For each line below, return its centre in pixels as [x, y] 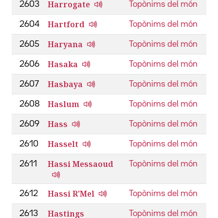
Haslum [64, 104]
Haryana [65, 44]
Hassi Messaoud [81, 164]
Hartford [66, 24]
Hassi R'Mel [71, 193]
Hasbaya [65, 84]
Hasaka [63, 64]
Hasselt [63, 144]
